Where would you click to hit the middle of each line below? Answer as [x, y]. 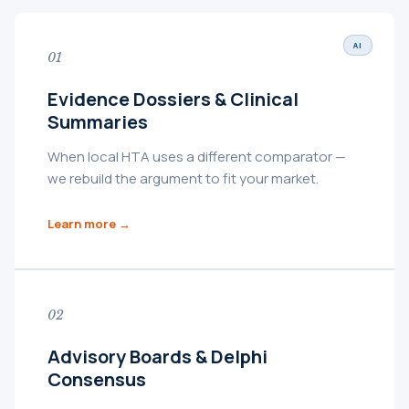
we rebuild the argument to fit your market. [183, 178]
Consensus [97, 379]
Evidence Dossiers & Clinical [173, 99]
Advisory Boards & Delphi [157, 356]
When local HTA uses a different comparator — [197, 156]
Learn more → [89, 223]
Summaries [98, 121]
